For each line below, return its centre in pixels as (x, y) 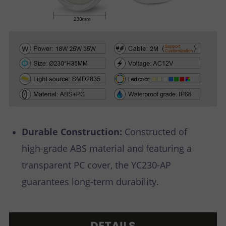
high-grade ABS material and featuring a (107, 149)
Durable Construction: (73, 132)
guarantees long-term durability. (90, 182)
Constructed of (156, 132)
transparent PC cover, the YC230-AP (96, 165)
